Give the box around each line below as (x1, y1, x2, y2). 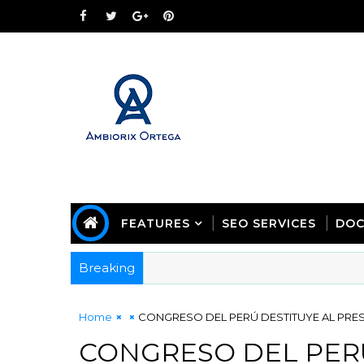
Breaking (79, 260, 135, 275)
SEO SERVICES (222, 216, 316, 231)
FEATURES (121, 216, 190, 231)
